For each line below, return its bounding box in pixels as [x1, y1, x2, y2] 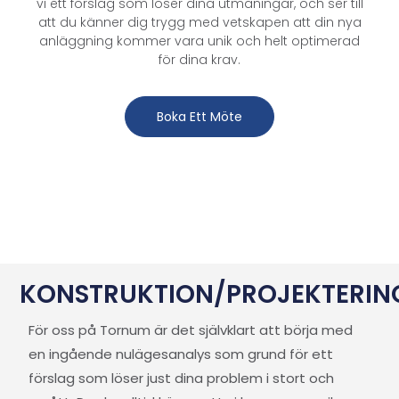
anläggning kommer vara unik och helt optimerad [39, 31, 360, 50]
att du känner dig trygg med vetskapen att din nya [37, 12, 362, 31]
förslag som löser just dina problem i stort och [28, 368, 335, 387]
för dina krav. [159, 50, 240, 69]
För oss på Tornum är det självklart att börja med [28, 320, 354, 339]
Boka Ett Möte [157, 107, 242, 126]
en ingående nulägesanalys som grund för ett [28, 344, 334, 363]
